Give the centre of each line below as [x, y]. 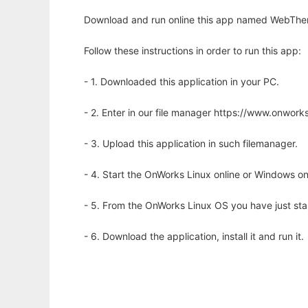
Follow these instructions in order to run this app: [192, 51]
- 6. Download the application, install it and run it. [194, 236]
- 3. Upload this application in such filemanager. [191, 144]
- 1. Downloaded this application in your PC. [181, 82]
